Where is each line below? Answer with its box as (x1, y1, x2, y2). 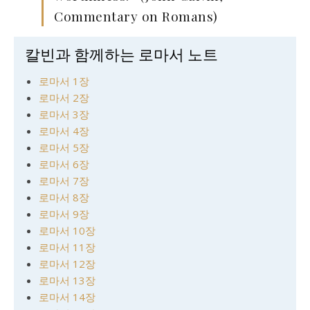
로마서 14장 (39, 290, 95, 304)
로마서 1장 (39, 74, 89, 88)
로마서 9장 (39, 207, 89, 221)
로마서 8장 (39, 190, 89, 204)
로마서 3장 (39, 107, 89, 121)
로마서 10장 (39, 224, 95, 237)
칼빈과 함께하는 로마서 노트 (25, 44, 218, 64)
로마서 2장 (39, 91, 89, 104)
